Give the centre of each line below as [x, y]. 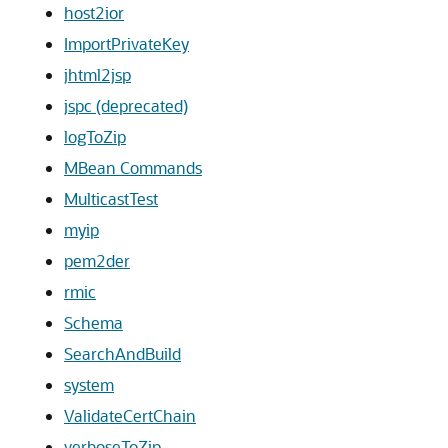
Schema [93, 322]
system [89, 384]
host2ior [94, 12]
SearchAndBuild [122, 353]
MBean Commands [133, 167]
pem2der [97, 260]
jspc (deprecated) [126, 105]
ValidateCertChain [130, 415]
